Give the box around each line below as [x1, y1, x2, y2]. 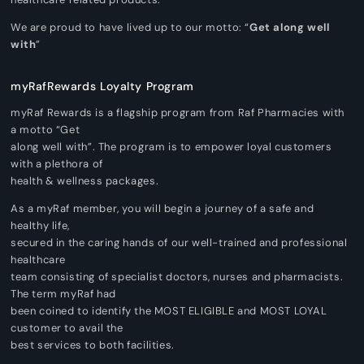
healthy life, [11, 218, 70, 232]
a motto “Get [11, 122, 80, 136]
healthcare [11, 252, 66, 266]
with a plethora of [11, 156, 103, 171]
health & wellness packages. [11, 173, 159, 188]
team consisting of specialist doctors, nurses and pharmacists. [11, 269, 344, 284]
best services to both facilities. [11, 337, 175, 352]
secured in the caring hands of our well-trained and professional [11, 235, 348, 249]
